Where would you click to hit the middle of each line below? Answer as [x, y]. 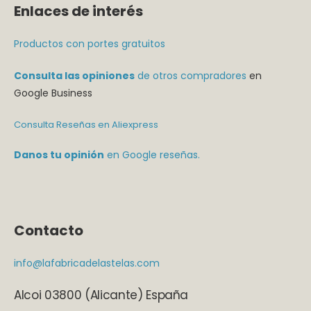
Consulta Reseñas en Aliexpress [86, 125]
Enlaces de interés [78, 11]
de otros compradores [191, 76]
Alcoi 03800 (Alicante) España [101, 295]
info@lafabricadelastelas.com [87, 263]
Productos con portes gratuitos [90, 44]
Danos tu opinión [59, 154]
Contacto [49, 230]
